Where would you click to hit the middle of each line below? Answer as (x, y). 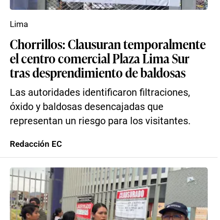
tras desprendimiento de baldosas (98, 72)
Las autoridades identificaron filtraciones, (100, 93)
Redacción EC (36, 144)
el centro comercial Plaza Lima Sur (100, 58)
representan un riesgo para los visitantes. (100, 121)
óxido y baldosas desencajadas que (87, 107)
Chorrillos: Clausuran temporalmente (108, 44)
